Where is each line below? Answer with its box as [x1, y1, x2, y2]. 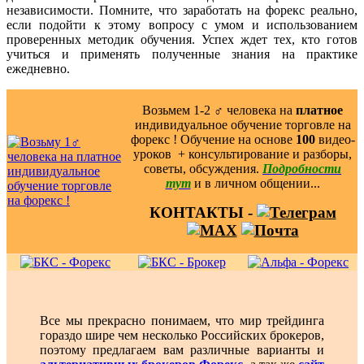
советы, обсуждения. [144, 161, 262, 175]
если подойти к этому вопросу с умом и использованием [6, 17, 357, 32]
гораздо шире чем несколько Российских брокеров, [40, 327, 324, 342]
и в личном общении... [193, 175, 320, 190]
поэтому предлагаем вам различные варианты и [40, 342, 324, 357]
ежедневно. [6, 61, 70, 76]
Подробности [262, 161, 341, 175]
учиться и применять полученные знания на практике [6, 46, 357, 61]
